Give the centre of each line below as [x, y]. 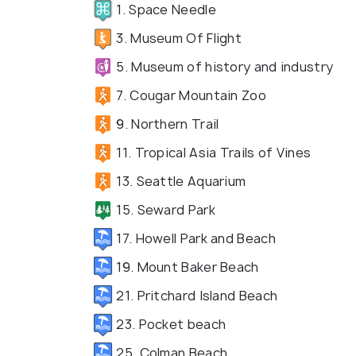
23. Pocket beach [170, 324]
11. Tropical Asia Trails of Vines [212, 152]
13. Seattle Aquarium [180, 181]
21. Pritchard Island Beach [195, 295]
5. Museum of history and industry [223, 66]
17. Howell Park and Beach [194, 238]
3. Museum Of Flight [177, 38]
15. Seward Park [164, 209]
